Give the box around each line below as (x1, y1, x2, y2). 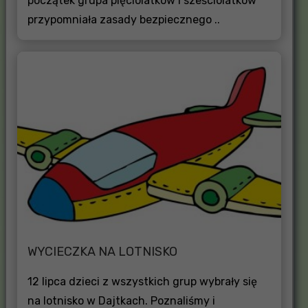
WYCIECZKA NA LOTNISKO (27, 243, 177, 259)
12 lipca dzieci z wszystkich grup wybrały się (27, 274, 257, 288)
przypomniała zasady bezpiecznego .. (27, 12, 220, 26)
